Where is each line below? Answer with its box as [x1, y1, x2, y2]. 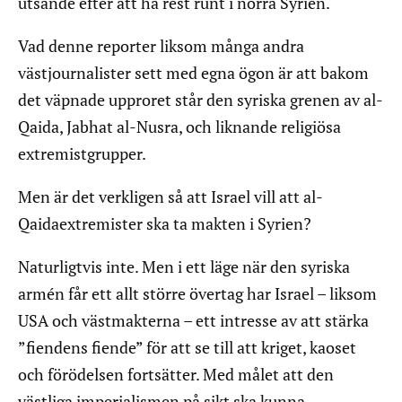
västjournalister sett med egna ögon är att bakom [18, 62, 369, 84]
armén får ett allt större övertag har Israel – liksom [18, 283, 377, 305]
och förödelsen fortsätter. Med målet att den [18, 363, 334, 386]
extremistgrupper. [18, 143, 146, 165]
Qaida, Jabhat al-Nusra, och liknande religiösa [18, 116, 341, 138]
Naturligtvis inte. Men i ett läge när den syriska [18, 256, 350, 278]
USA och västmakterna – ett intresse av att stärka [18, 310, 369, 332]
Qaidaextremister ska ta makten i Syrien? [18, 213, 311, 235]
